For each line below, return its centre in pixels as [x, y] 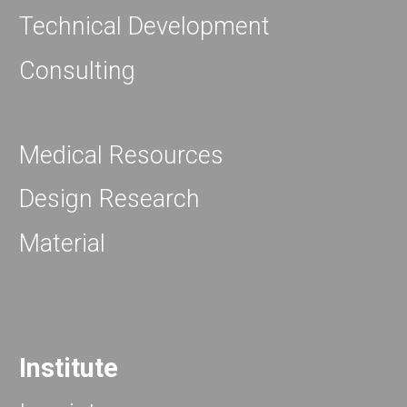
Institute [69, 368]
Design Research [110, 199]
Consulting [78, 70]
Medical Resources [122, 156]
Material [63, 243]
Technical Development [145, 27]
